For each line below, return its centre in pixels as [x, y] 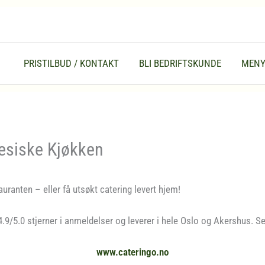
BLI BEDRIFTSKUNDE [180, 64]
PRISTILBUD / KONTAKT [71, 64]
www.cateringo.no [132, 252]
